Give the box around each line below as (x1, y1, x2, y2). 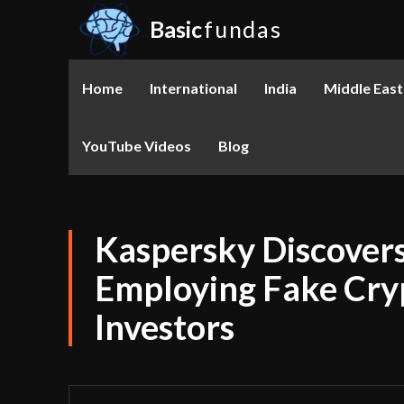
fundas (204, 15, 282, 43)
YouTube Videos (82, 136, 191, 154)
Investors (95, 305, 234, 347)
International (150, 78, 237, 96)
